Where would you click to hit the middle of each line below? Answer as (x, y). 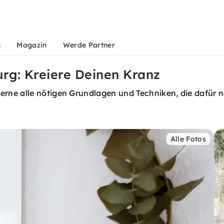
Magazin (32, 45)
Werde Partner (89, 45)
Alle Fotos (188, 139)
